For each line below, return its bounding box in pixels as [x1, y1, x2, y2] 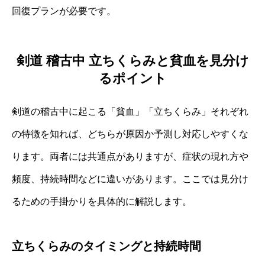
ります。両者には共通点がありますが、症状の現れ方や [12, 151, 248, 162]
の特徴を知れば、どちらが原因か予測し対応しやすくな [12, 129, 248, 140]
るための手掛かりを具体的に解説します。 [12, 196, 192, 207]
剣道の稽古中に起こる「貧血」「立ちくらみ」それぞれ [12, 106, 248, 117]
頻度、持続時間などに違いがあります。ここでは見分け [12, 174, 248, 185]
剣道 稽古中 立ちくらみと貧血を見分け [16, 53, 249, 69]
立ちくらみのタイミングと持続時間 [12, 240, 201, 253]
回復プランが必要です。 [12, 5, 116, 16]
